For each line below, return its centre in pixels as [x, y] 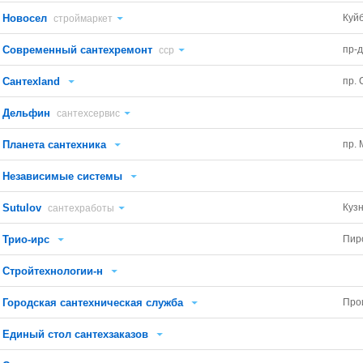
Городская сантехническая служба [93, 303]
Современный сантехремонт [78, 50]
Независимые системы [63, 176]
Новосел [25, 18]
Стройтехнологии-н [53, 271]
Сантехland [32, 81]
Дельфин [27, 113]
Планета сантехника [55, 145]
